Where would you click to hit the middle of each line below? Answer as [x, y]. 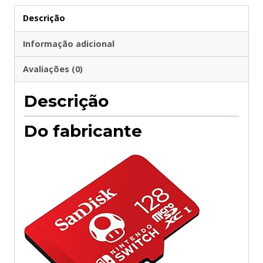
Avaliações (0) [53, 69]
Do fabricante [83, 131]
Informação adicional [69, 43]
